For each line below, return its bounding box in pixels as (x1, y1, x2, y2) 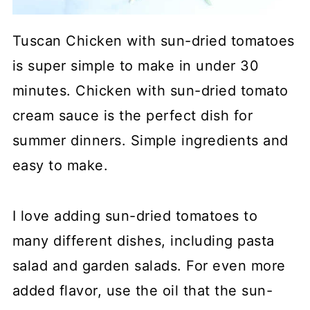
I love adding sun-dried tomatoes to (12, 208, 258, 224)
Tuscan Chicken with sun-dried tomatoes (12, 33, 295, 49)
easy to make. (12, 157, 109, 174)
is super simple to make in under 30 (12, 57, 259, 74)
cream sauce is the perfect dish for (12, 107, 253, 124)
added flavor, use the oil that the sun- (12, 282, 273, 299)
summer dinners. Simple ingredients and (12, 132, 289, 149)
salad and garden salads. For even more (12, 257, 286, 274)
